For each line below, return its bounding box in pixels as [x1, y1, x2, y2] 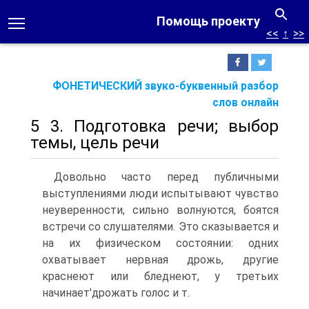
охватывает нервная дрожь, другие [42, 253, 279, 266]
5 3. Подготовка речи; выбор [30, 117, 279, 136]
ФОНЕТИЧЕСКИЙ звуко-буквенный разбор [52, 79, 279, 92]
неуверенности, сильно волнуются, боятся [42, 203, 279, 217]
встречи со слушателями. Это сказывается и [42, 220, 279, 233]
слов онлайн [212, 96, 279, 109]
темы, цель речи [30, 133, 159, 152]
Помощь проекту [157, 14, 260, 28]
